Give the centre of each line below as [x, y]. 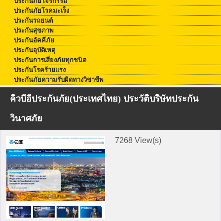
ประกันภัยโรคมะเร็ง [41, 11]
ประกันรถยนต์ [33, 20]
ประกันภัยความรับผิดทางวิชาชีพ [59, 80]
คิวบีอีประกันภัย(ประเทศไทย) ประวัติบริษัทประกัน [104, 99]
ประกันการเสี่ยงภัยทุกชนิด [50, 60]
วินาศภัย [26, 118]
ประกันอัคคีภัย [34, 40]
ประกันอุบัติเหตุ [35, 50]
